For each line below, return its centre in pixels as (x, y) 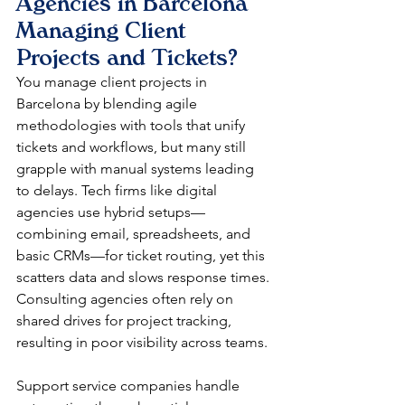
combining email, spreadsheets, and (135, 234)
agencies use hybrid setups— (111, 212)
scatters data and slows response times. (145, 278)
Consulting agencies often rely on (127, 299)
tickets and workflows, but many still (133, 147)
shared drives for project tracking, (126, 321)
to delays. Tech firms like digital (118, 191)
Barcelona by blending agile (108, 104)
